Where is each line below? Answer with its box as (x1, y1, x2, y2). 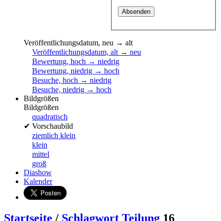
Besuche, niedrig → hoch (32, 85, 111, 94)
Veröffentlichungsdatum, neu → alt (24, 38, 133, 47)
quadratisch (32, 112, 68, 121)
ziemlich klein (32, 131, 75, 140)
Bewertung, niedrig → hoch (32, 67, 119, 75)
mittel (32, 150, 49, 159)
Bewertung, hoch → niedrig (32, 57, 119, 66)
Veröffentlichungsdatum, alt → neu (32, 48, 141, 57)
